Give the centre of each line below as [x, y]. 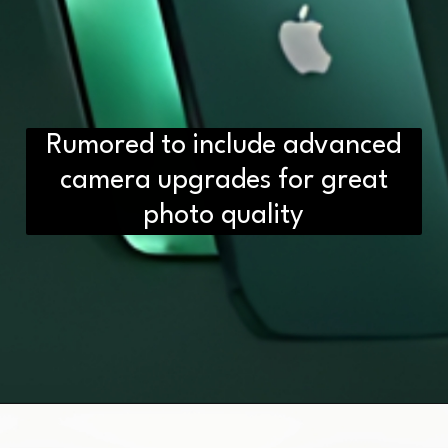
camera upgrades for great [223, 181]
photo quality [224, 216]
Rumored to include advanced [224, 146]
